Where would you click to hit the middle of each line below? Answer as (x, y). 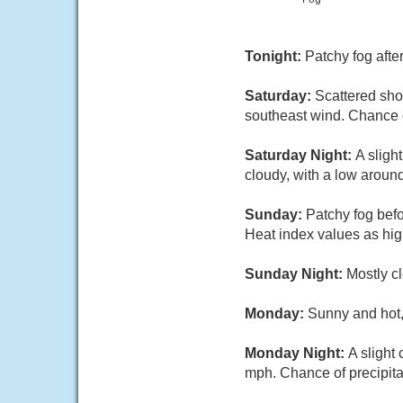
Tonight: (275, 56)
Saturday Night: (300, 155)
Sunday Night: (296, 274)
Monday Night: (296, 353)
